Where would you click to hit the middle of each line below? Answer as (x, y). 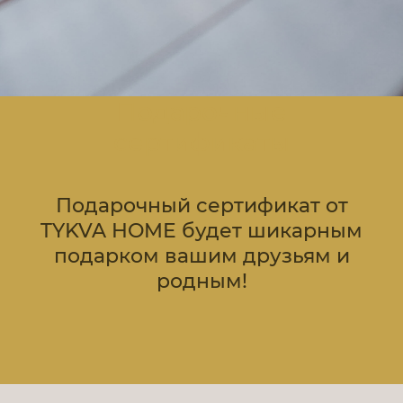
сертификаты (201, 142)
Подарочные (201, 111)
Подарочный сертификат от (201, 205)
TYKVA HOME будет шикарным (201, 230)
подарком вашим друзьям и (201, 255)
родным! (201, 281)
